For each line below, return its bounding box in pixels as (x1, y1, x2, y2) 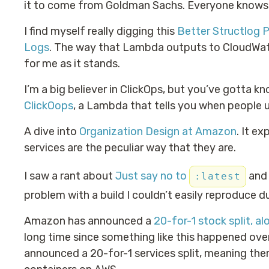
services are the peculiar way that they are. (24, 141, 236, 154)
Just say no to (115, 169, 189, 183)
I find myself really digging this (24, 25, 177, 38)
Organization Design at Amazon (79, 125, 237, 138)
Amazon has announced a (24, 214, 154, 228)
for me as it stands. (24, 57, 120, 70)
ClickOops (24, 99, 73, 112)
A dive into (24, 125, 79, 138)
